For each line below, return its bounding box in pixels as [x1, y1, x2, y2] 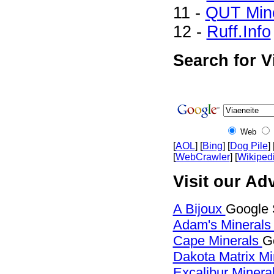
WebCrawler [175, 152, 230, 162]
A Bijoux [172, 201, 226, 217]
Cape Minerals [172, 233, 262, 248]
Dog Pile [229, 141, 268, 151]
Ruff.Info [206, 23, 271, 41]
